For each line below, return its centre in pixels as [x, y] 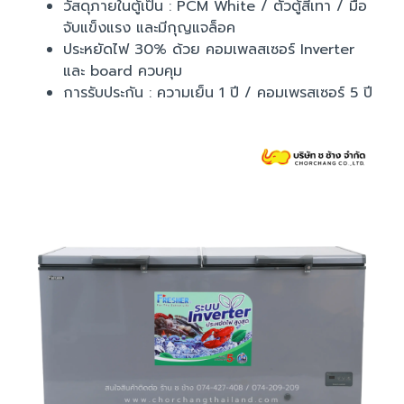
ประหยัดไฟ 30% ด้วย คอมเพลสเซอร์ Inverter [209, 50]
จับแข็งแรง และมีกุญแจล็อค [149, 28]
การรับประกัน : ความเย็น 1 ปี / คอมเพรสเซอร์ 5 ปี [218, 93]
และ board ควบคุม [123, 71]
